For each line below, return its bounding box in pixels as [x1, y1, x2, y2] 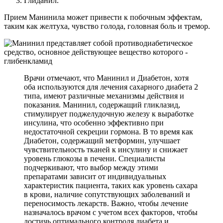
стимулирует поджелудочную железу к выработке [24, 109, 194, 118]
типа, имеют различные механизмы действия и [24, 91, 184, 100]
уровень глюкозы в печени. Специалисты [24, 154, 165, 163]
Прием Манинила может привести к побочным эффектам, [4, 12, 202, 21]
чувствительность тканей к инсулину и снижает [24, 145, 188, 154]
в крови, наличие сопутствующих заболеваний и [24, 190, 190, 199]
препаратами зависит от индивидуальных [24, 172, 166, 181]
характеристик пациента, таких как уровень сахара [24, 181, 198, 190]
